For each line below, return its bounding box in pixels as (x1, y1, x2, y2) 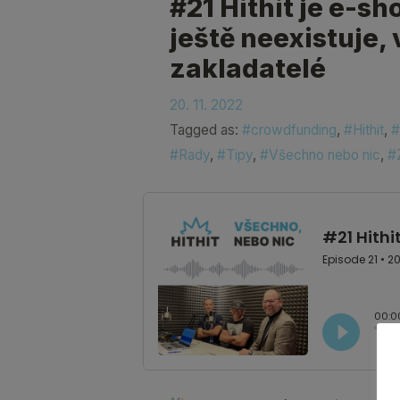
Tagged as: (169, 121, 242, 138)
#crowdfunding (241, 121, 337, 138)
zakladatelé (169, 52, 326, 84)
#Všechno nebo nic (259, 146, 380, 163)
